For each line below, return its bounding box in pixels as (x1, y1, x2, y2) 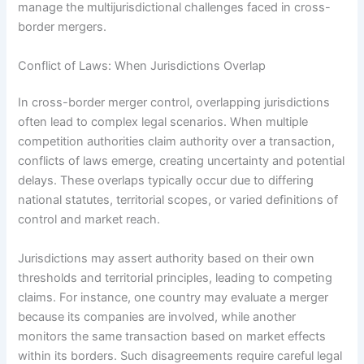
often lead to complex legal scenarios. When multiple (18, 115, 309, 130)
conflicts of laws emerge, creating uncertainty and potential (18, 154, 345, 169)
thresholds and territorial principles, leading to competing (18, 270, 333, 285)
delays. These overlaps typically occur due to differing (18, 173, 314, 188)
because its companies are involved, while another (18, 309, 297, 324)
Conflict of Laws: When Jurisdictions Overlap (18, 58, 266, 73)
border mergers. (18, 19, 107, 35)
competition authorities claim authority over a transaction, (18, 134, 336, 149)
